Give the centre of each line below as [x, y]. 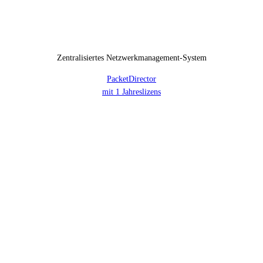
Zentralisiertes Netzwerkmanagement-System [131, 58]
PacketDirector [131, 79]
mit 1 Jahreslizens [131, 92]
